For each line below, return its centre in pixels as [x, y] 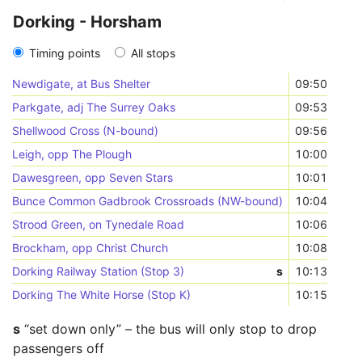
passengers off [59, 348]
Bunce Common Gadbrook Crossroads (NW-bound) [148, 201]
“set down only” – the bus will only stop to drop [168, 329]
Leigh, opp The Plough [72, 154]
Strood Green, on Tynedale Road [99, 224]
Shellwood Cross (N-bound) [86, 130]
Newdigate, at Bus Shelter [82, 84]
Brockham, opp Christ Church [90, 248]
